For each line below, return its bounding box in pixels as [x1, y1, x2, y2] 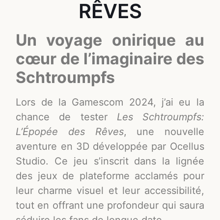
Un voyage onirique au [16, 30, 204, 50]
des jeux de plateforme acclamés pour [16, 170, 204, 182]
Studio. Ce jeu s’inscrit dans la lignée [16, 155, 204, 167]
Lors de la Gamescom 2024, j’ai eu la [16, 96, 204, 109]
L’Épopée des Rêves [16, 126, 124, 138]
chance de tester [16, 111, 117, 123]
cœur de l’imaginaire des [16, 49, 204, 69]
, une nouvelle [123, 126, 204, 138]
